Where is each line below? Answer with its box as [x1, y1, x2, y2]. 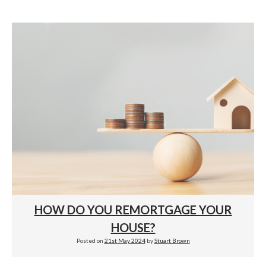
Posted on [76, 237, 104, 245]
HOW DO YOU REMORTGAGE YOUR [34, 202, 232, 217]
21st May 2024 [104, 237, 145, 245]
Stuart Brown [154, 237, 190, 245]
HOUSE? [110, 220, 156, 235]
